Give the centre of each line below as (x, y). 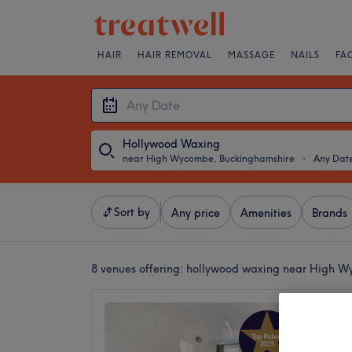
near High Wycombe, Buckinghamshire (209, 158)
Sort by (132, 212)
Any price (196, 213)
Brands (330, 213)
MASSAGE (251, 55)
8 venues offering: (139, 269)
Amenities (266, 213)
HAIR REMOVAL (175, 55)
